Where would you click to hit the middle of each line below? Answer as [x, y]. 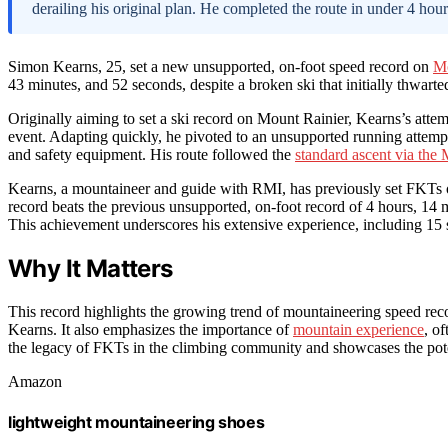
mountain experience [358, 329]
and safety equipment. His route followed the [151, 154]
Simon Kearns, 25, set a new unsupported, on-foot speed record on [220, 66]
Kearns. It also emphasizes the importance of [150, 329]
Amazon [35, 381]
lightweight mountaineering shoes [136, 421]
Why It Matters [90, 268]
